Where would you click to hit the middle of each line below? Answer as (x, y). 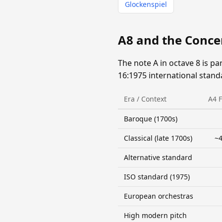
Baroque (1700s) (151, 119)
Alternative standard (158, 158)
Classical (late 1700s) (158, 138)
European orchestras (159, 196)
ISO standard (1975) (157, 177)
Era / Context (145, 99)
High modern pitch (155, 216)
